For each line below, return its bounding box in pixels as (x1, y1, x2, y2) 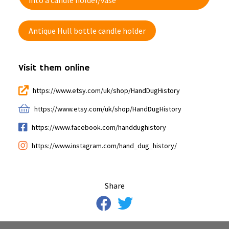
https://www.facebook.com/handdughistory (32, 122, 166, 132)
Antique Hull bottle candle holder (29, 26, 146, 36)
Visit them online (18, 62, 89, 74)
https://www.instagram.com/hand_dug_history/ (32, 141, 177, 150)
